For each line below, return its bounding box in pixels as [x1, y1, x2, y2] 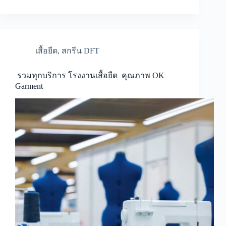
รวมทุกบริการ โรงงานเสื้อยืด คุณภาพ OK [15, 71, 164, 80]
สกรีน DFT [62, 46, 99, 55]
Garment [15, 82, 45, 91]
